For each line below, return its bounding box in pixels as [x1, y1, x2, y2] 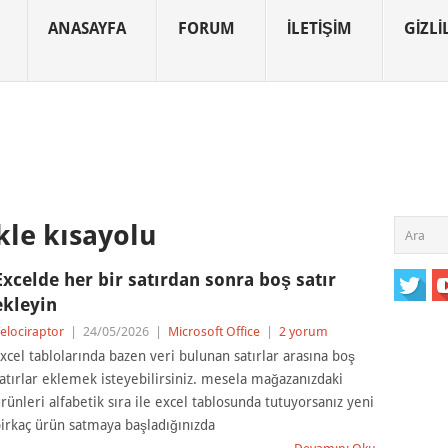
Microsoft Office [167, 324, 260, 339]
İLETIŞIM [287, 19, 352, 38]
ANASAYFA [48, 19, 126, 38]
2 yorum [278, 324, 328, 339]
